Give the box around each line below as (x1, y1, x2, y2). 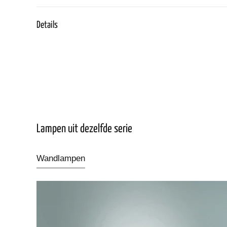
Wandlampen (36, 153, 85, 163)
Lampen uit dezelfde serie (36, 123, 132, 135)
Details (36, 20, 58, 30)
